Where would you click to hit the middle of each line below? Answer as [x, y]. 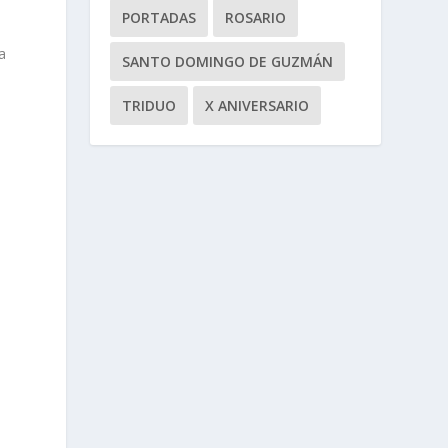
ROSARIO [256, 17]
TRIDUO [149, 105]
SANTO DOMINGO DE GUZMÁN [228, 61]
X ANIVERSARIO [257, 105]
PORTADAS [159, 17]
